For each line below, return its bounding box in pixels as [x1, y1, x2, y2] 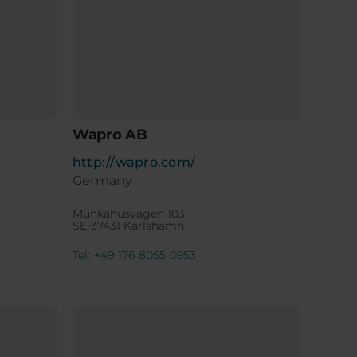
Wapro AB [73, 126, 147, 144]
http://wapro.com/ [73, 155, 196, 171]
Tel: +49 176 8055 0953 [73, 248, 197, 263]
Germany [73, 173, 133, 189]
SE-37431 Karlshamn [73, 218, 184, 233]
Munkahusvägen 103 [73, 206, 185, 222]
